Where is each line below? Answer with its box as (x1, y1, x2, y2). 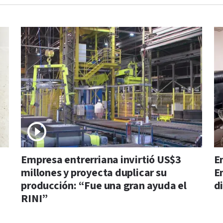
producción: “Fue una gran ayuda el (21, 179, 187, 194)
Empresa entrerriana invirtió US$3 (21, 153, 181, 168)
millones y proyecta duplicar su (21, 166, 167, 181)
